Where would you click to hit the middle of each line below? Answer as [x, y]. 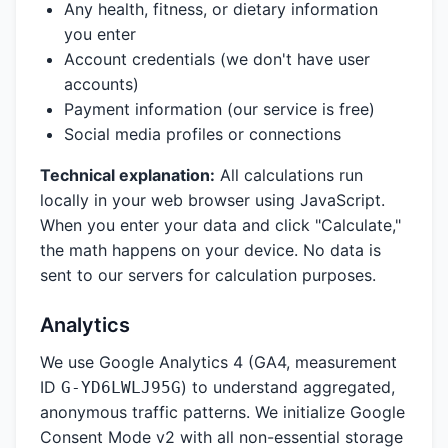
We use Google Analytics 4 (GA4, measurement [218, 362]
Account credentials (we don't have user [217, 59]
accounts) [101, 84]
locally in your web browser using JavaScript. [212, 200]
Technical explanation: [127, 175]
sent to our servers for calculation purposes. [208, 275]
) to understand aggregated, [288, 387]
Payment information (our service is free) [219, 109]
